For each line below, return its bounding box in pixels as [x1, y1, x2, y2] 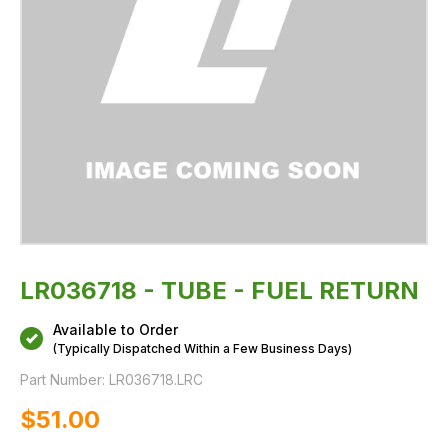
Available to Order [53, 321, 178, 338]
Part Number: [20, 371, 105, 388]
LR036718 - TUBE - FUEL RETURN [20, 276, 419, 305]
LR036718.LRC [109, 371, 203, 388]
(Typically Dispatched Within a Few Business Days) [53, 341, 352, 356]
